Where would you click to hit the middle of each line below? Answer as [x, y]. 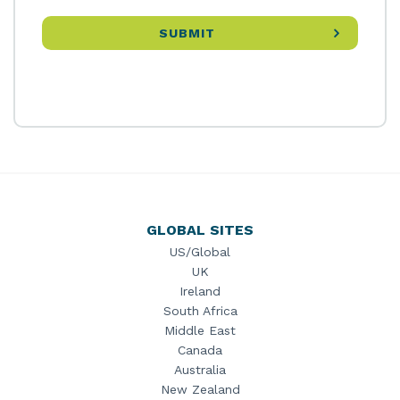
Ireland [200, 291]
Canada [200, 350]
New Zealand [200, 389]
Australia [200, 370]
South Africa [200, 311]
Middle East [200, 330]
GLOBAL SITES [200, 230]
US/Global [200, 252]
